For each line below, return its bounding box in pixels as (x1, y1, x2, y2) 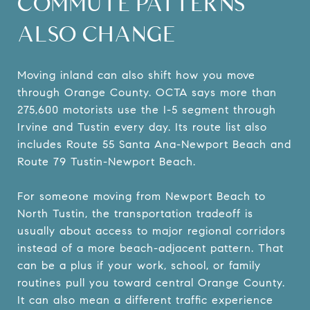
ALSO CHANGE (17, 20, 176, 46)
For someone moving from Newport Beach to (17, 189, 266, 203)
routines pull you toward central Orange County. (17, 275, 285, 289)
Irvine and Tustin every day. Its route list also (17, 120, 267, 134)
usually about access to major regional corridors (17, 224, 286, 237)
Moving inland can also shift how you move (17, 68, 255, 82)
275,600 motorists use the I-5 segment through (17, 102, 276, 116)
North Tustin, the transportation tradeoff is (17, 206, 253, 220)
